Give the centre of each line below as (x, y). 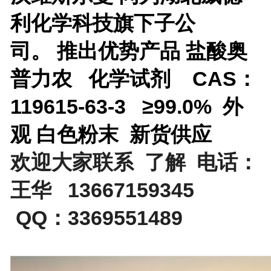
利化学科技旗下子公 (103, 23)
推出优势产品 (121, 51)
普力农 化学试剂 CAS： (133, 78)
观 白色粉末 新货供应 (111, 134)
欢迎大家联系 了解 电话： (134, 162)
